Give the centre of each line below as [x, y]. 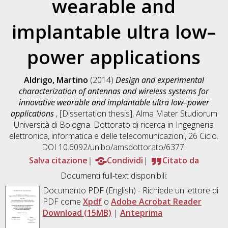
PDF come [63, 201]
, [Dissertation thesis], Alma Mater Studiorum [136, 113]
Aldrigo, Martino [56, 80]
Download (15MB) [77, 212]
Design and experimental [160, 80]
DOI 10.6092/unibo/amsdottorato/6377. [114, 147]
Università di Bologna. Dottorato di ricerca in [95, 124]
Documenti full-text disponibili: [114, 175]
